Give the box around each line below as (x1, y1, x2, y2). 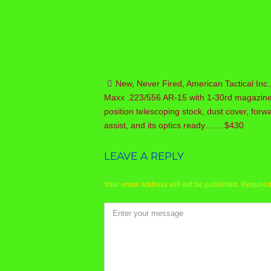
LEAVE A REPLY (104, 149, 184, 163)
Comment (103, 204, 141, 214)
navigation (103, 103, 182, 122)
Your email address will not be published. (104, 180, 239, 189)
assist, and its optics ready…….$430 (104, 120, 244, 131)
